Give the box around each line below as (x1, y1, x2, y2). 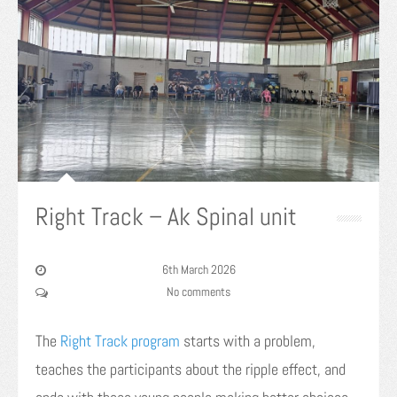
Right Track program (60, 331, 180, 352)
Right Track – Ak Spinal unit (35, 201, 297, 233)
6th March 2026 (161, 261, 236, 278)
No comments (167, 284, 230, 300)
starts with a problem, (180, 331, 315, 352)
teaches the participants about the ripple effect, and (35, 359, 346, 380)
